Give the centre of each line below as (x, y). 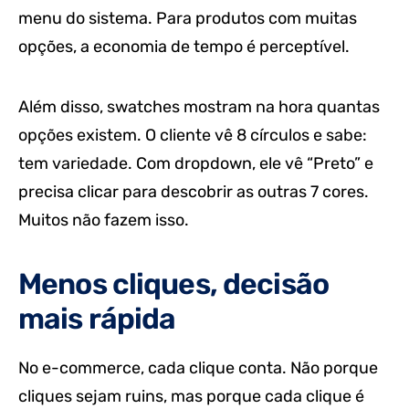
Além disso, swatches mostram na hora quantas (199, 107)
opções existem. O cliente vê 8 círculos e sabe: (193, 136)
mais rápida (97, 319)
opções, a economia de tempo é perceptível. (184, 47)
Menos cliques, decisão (173, 284)
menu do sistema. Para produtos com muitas (188, 19)
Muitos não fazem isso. (104, 220)
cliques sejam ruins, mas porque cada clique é (191, 397)
